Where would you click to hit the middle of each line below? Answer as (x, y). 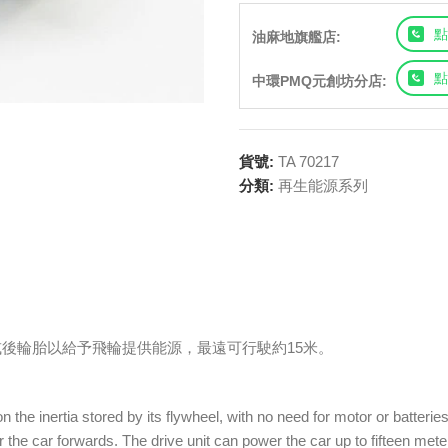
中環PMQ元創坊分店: (319, 81)
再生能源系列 (323, 185)
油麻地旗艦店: (296, 37)
